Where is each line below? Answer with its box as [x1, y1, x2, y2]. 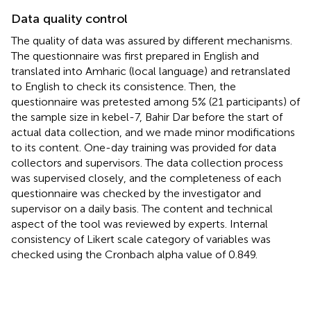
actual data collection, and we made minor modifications [11, 125, 295, 139]
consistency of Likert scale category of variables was [11, 232, 271, 246]
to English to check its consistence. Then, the [11, 79, 236, 93]
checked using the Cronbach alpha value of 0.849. [11, 247, 258, 261]
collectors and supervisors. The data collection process [11, 155, 283, 169]
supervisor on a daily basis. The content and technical [11, 201, 273, 215]
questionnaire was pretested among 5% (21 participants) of [11, 94, 300, 108]
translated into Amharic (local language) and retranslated [11, 64, 290, 78]
